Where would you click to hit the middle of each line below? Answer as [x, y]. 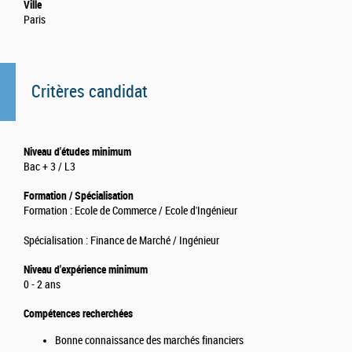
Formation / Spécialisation [79, 196]
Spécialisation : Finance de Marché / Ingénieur [123, 241]
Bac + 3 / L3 [49, 167]
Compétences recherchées [78, 314]
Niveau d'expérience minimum [86, 270]
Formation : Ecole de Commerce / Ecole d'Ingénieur [130, 211]
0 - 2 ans [42, 285]
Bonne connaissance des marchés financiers [149, 341]
